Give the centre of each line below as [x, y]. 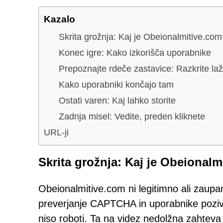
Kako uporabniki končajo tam [116, 84]
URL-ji [56, 132]
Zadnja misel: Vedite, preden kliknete [132, 116]
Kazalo [59, 19]
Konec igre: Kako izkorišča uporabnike [135, 53]
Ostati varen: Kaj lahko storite [117, 100]
